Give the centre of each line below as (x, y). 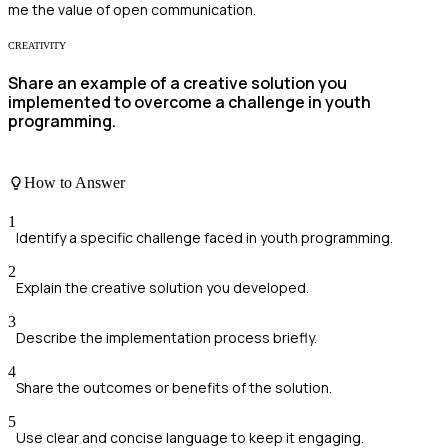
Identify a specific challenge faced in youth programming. (204, 238)
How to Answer (74, 183)
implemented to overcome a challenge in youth (189, 102)
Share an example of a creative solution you (177, 83)
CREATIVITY (37, 46)
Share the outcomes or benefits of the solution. (174, 388)
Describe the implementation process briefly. (166, 338)
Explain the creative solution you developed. (162, 288)
